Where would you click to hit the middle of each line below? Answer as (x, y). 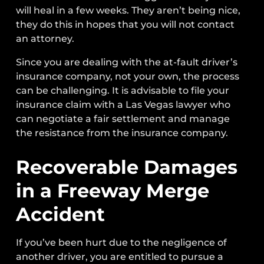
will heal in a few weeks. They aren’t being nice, (128, 10)
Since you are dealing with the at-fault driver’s (127, 62)
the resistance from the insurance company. (122, 133)
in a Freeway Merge (113, 191)
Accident (61, 214)
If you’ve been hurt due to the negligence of (122, 243)
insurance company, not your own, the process (128, 76)
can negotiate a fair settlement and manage (123, 118)
